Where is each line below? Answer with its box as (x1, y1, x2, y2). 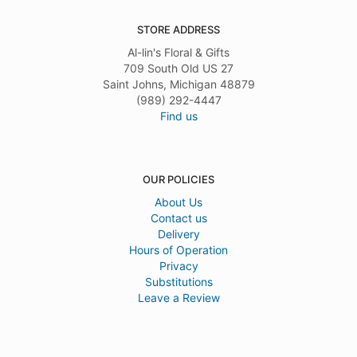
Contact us (150, 211, 207, 226)
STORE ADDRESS (137, 23, 220, 37)
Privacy (159, 259, 198, 273)
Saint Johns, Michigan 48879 (102, 77, 255, 92)
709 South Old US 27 (124, 61, 233, 76)
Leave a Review (137, 291, 220, 305)
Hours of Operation (129, 243, 228, 257)
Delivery (157, 227, 200, 241)
